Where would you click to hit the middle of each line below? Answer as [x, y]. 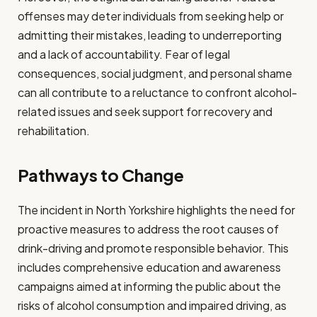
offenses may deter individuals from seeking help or [151, 16]
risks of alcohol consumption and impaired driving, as [152, 305]
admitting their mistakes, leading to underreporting [150, 35]
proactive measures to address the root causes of [148, 229]
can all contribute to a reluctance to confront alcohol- [157, 92]
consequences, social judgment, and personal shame [155, 73]
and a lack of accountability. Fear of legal [124, 54]
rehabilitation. [54, 130]
